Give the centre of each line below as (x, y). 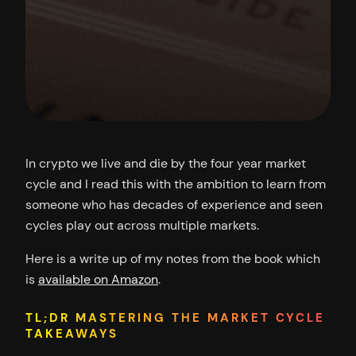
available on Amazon (98, 279)
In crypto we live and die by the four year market (166, 163)
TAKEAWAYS (72, 334)
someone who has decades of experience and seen (174, 204)
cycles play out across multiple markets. (142, 225)
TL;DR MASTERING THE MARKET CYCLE (175, 318)
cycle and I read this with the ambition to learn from (176, 184)
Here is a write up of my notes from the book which (173, 259)
